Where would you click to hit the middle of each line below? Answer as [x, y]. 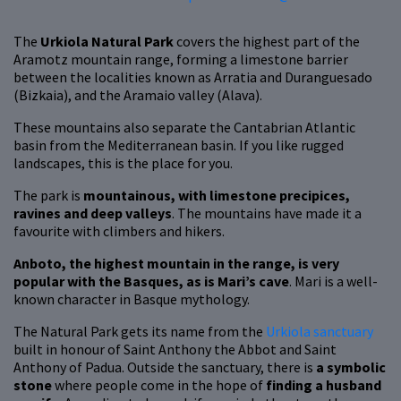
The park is [48, 196]
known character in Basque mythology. [132, 299]
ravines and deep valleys [93, 213]
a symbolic [351, 367]
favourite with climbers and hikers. [119, 231]
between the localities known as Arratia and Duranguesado [193, 77]
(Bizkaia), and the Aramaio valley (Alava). [138, 95]
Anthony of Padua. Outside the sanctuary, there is [165, 367]
